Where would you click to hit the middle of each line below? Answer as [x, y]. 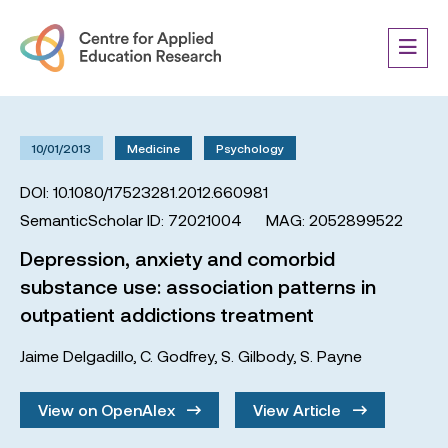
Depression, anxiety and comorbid [177, 258]
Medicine [153, 148]
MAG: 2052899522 [334, 219]
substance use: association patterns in [198, 286]
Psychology [250, 148]
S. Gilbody [257, 355]
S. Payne [331, 355]
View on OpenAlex [108, 409]
